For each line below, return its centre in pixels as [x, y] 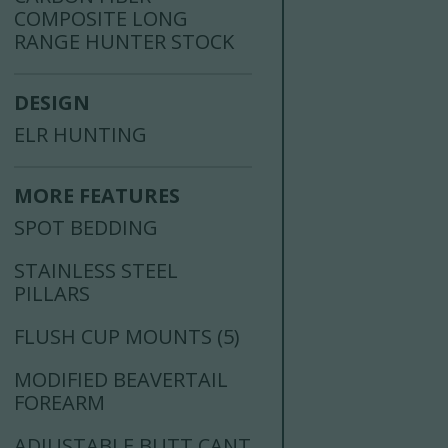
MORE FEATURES [97, 196]
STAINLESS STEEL [96, 271]
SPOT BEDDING [86, 228]
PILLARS [52, 294]
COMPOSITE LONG [101, 19]
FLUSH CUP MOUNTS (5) [127, 337]
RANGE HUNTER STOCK [124, 42]
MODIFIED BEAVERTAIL [121, 380]
